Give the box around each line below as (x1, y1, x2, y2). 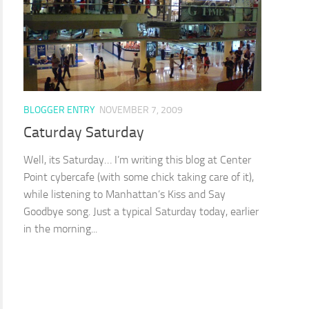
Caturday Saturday (23, 123, 144, 142)
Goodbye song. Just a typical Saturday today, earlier (23, 205, 259, 219)
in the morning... (23, 222, 97, 236)
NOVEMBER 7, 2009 (99, 103, 183, 116)
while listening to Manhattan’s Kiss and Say (23, 188, 226, 201)
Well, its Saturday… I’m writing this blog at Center (23, 153, 251, 167)
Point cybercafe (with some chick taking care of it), (23, 170, 254, 184)
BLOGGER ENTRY (23, 103, 95, 116)
